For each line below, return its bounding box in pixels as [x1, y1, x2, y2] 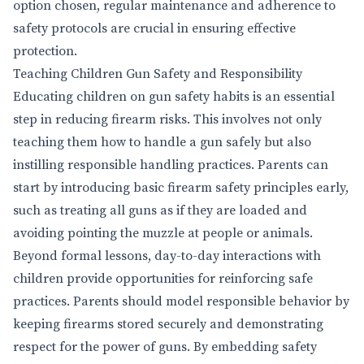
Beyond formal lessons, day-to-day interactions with [13, 248, 321, 264]
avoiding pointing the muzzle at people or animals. [13, 225, 313, 241]
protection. [13, 43, 77, 59]
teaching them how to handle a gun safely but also [13, 134, 311, 150]
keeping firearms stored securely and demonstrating [13, 316, 323, 332]
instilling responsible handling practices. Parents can [13, 157, 328, 173]
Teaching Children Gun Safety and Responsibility [13, 66, 302, 82]
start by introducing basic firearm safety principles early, [13, 180, 349, 196]
